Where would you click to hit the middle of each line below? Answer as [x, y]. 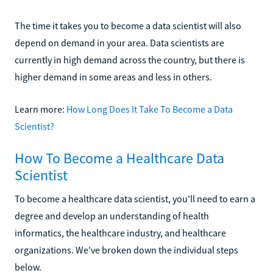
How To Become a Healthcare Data [119, 158]
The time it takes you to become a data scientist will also [128, 25]
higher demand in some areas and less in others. [113, 76]
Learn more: [41, 109]
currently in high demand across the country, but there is [130, 59]
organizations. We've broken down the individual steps [126, 250]
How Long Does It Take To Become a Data [150, 109]
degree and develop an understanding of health [112, 215]
